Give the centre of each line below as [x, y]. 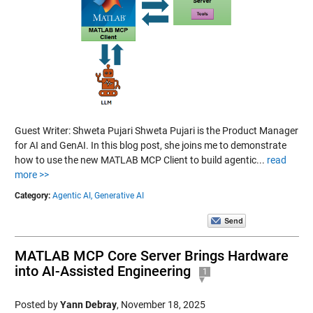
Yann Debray [88, 305]
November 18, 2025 [163, 305]
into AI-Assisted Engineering [102, 271]
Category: [32, 196]
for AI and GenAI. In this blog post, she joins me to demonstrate [150, 145]
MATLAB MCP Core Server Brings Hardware [151, 256]
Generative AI [119, 196]
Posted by [37, 305]
